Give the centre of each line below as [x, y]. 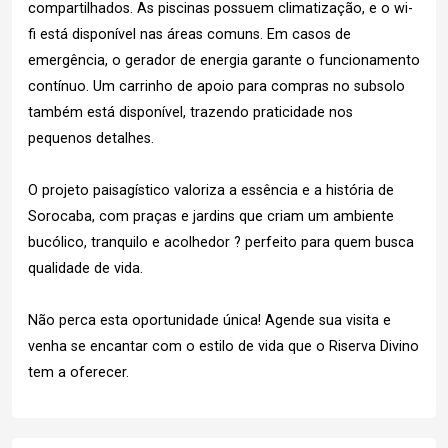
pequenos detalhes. [91, 138]
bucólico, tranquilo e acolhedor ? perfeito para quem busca [221, 242]
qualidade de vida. [85, 268]
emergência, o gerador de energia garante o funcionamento [224, 60]
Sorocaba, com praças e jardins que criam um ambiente [211, 216]
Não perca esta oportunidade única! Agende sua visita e [209, 320]
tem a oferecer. [78, 372]
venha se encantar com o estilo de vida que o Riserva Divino [223, 346]
